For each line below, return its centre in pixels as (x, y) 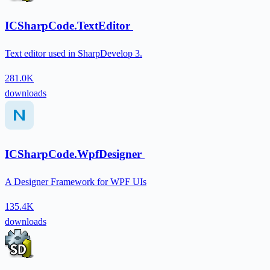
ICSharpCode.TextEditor (69, 26)
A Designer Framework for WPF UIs (76, 181)
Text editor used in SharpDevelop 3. (74, 54)
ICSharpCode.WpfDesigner (75, 154)
